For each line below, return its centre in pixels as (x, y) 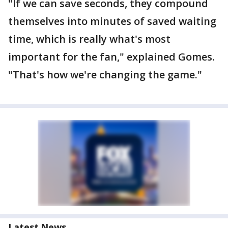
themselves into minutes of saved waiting (112, 21)
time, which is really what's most (89, 39)
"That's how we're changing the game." (105, 75)
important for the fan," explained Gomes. (113, 57)
